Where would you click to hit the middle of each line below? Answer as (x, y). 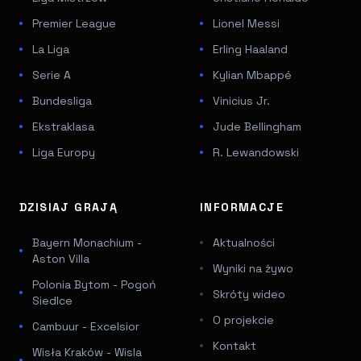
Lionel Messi (246, 23)
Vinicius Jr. (241, 100)
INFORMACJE (242, 207)
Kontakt (234, 345)
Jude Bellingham (257, 126)
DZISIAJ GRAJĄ (69, 207)
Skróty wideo (249, 294)
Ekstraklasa (63, 126)
